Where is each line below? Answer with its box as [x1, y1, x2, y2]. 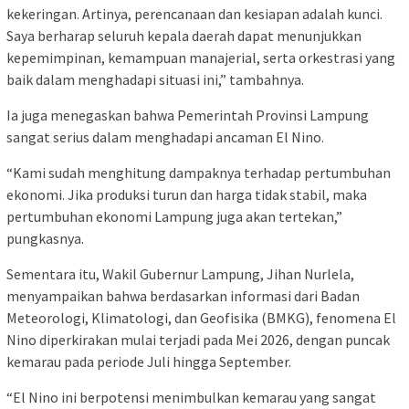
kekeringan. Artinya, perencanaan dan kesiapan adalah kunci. [6, 4, 383, 23]
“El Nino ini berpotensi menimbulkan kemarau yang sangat [6, 387, 376, 406]
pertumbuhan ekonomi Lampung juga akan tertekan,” [6, 206, 342, 225]
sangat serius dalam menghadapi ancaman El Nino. [6, 127, 324, 146]
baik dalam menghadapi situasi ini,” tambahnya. [6, 69, 304, 89]
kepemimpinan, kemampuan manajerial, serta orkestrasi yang [6, 47, 395, 67]
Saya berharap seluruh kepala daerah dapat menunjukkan [6, 26, 362, 45]
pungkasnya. [6, 228, 84, 247]
